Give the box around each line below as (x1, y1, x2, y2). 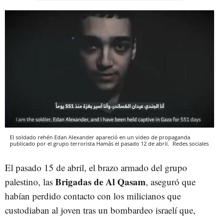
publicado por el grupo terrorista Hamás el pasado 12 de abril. (10, 140, 171, 148)
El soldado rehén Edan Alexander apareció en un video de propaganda (10, 133, 190, 141)
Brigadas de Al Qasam (55, 175, 146, 189)
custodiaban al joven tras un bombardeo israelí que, (5, 204, 196, 217)
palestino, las (5, 175, 55, 188)
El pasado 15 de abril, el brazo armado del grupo (5, 161, 187, 174)
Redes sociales (173, 140, 209, 148)
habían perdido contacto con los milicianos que (5, 190, 181, 202)
